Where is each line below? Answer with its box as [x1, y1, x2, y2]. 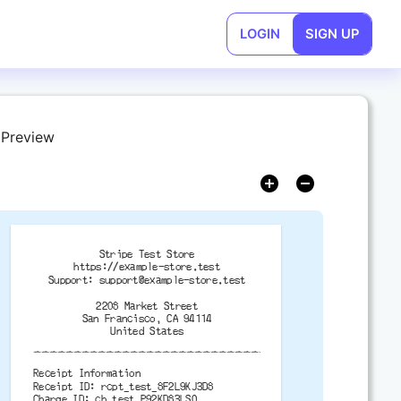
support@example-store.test [98, 274, 246, 286]
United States [110, 326, 184, 337]
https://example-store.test [73, 261, 221, 273]
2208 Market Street [96, 300, 198, 311]
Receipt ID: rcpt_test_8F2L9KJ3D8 [33, 380, 214, 392]
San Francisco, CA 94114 [81, 313, 212, 324]
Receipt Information [33, 368, 141, 379]
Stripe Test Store [98, 249, 195, 260]
